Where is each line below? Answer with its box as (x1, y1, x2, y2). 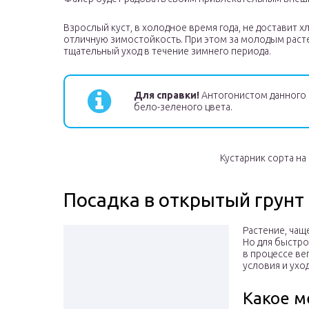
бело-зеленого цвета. (134, 101, 232, 113)
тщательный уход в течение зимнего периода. (63, 46, 271, 57)
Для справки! (134, 90, 199, 101)
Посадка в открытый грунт (63, 189, 304, 211)
